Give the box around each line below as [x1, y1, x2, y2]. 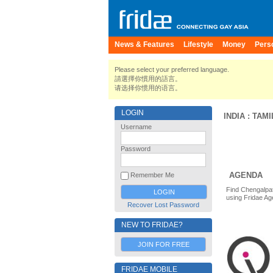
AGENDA [229, 171, 263, 180]
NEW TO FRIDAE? [121, 221, 183, 229]
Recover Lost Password [127, 201, 199, 208]
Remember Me [129, 171, 174, 179]
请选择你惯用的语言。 [115, 84, 182, 91]
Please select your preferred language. [115, 66, 229, 73]
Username [121, 123, 152, 130]
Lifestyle [183, 40, 213, 49]
